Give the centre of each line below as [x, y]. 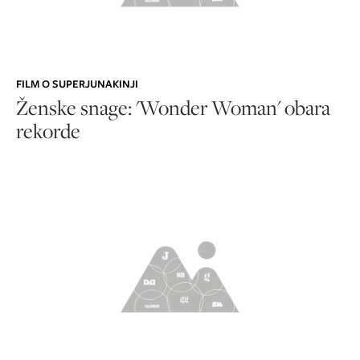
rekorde [48, 130]
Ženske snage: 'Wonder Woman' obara [173, 107]
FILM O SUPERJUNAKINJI [77, 84]
